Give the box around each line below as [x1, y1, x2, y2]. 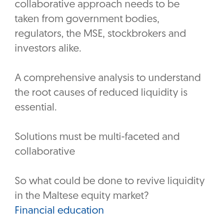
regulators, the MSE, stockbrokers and [15, 29, 186, 40]
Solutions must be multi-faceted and [15, 132, 180, 143]
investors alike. [15, 44, 84, 55]
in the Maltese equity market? [15, 191, 149, 202]
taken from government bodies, [15, 14, 160, 25]
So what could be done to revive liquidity [15, 176, 205, 187]
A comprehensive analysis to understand [15, 73, 201, 84]
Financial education [15, 206, 104, 217]
